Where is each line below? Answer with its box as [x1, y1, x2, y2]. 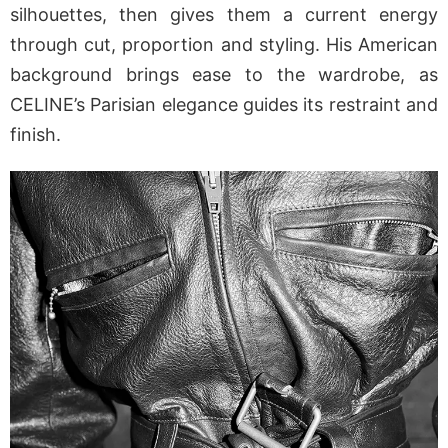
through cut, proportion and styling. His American [10, 34, 438, 56]
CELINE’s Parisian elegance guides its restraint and [10, 94, 438, 116]
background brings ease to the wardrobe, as [10, 64, 438, 86]
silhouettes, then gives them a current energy [10, 4, 438, 26]
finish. [10, 124, 61, 146]
